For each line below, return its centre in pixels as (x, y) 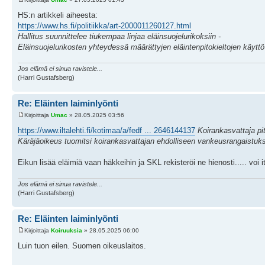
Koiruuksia (67, 230)
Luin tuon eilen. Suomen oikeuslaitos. (82, 245)
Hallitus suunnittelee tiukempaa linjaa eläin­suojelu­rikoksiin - (119, 36)
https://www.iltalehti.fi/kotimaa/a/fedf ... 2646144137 (106, 130)
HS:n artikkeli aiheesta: (58, 15)
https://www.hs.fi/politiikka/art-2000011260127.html (104, 25)
